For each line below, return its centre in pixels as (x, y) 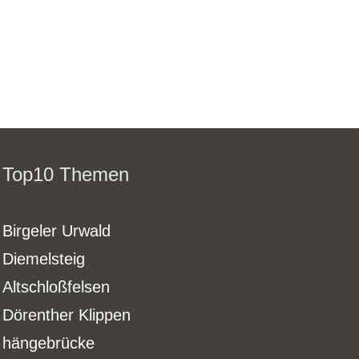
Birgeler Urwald (57, 230)
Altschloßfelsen (56, 286)
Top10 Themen (66, 174)
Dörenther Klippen (67, 315)
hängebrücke (49, 343)
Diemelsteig (44, 258)
